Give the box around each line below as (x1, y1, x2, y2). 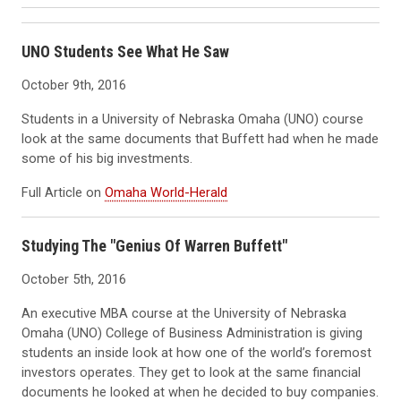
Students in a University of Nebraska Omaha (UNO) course (21, 110, 363, 127)
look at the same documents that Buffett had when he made (21, 130, 379, 147)
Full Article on (21, 183, 105, 200)
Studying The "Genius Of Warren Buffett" (21, 235, 287, 255)
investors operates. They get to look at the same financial (21, 363, 361, 380)
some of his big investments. (21, 149, 192, 166)
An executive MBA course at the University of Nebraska (21, 304, 346, 321)
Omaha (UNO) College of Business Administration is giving (21, 324, 363, 341)
